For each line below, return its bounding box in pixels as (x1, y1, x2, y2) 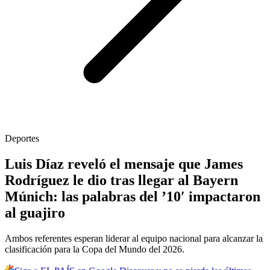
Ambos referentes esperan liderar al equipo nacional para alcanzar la (5, 233, 263, 244)
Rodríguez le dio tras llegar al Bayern (5, 172, 238, 189)
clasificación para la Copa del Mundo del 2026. (5, 244, 184, 255)
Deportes (5, 133, 39, 144)
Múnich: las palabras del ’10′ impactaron (5, 189, 260, 205)
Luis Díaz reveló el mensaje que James (5, 156, 243, 172)
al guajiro (5, 205, 65, 221)
